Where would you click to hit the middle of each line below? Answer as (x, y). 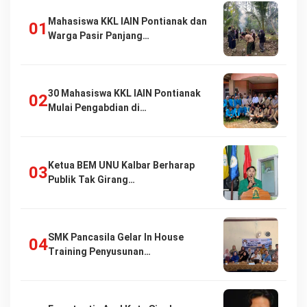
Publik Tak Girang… (91, 180)
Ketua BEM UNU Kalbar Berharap (121, 165)
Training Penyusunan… (99, 251)
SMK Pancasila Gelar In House (116, 237)
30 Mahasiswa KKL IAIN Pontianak (124, 93)
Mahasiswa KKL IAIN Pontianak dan (127, 21)
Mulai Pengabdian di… (97, 108)
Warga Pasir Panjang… (99, 36)
